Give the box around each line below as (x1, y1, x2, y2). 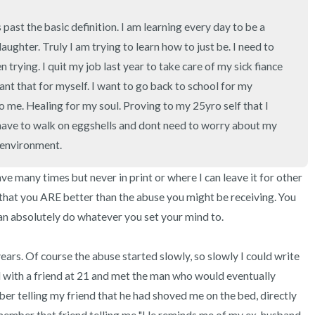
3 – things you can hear (142, 1, 278, 18)
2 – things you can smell (142, 37, 281, 54)
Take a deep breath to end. (142, 108, 301, 125)
